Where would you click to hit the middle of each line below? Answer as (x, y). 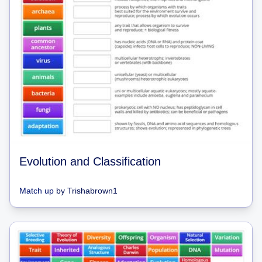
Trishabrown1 (92, 190)
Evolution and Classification (90, 161)
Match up (37, 190)
